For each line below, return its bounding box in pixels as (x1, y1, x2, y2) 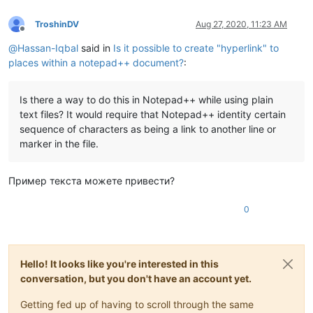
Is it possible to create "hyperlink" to (113, 41, 279, 54)
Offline (22, 29, 48, 40)
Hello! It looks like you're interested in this (20, 257, 219, 270)
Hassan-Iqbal (17, 41, 78, 54)
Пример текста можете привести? (8, 174, 175, 187)
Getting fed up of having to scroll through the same (20, 298, 254, 310)
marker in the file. (20, 137, 99, 150)
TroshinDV (35, 18, 79, 29)
